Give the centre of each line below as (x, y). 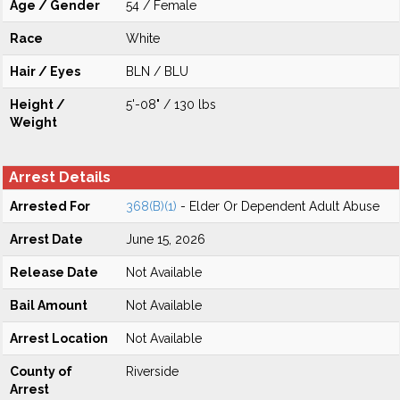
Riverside (152, 371)
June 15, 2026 (166, 239)
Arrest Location (59, 338)
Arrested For (50, 206)
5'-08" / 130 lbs (171, 104)
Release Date (54, 272)
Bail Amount (49, 305)
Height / (37, 104)
